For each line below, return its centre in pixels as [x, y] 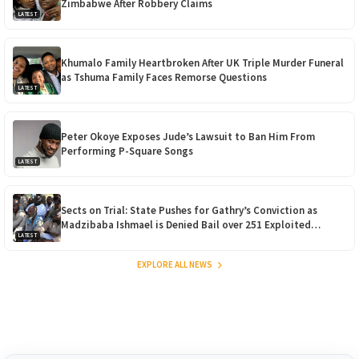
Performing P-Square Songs [127, 151]
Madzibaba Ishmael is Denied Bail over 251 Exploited [186, 225]
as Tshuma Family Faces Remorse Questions [164, 78]
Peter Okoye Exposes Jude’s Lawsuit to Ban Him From [188, 137]
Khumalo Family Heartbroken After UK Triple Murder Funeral [202, 63]
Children [81, 240]
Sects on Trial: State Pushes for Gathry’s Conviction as [189, 211]
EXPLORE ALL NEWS [175, 265]
